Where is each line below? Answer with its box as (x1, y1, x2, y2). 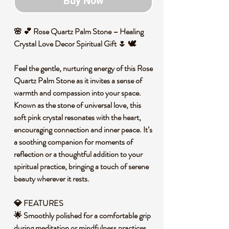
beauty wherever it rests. (14, 173, 93, 185)
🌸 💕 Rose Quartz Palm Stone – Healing (14, 26, 144, 37)
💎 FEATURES (14, 197, 66, 209)
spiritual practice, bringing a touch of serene (14, 161, 149, 172)
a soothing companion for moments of (14, 136, 133, 148)
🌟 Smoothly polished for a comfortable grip (14, 210, 151, 221)
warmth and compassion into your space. (14, 87, 141, 99)
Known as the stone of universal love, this (14, 99, 141, 111)
